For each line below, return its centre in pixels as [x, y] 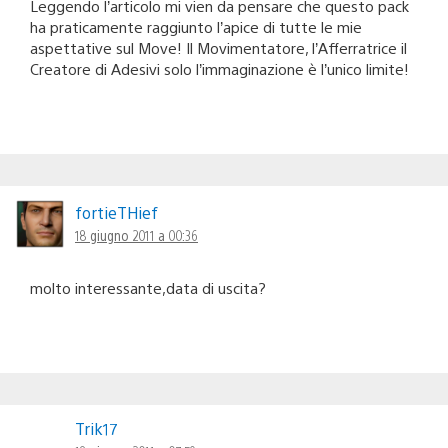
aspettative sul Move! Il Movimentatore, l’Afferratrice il [218, 47]
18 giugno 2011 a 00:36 [136, 234]
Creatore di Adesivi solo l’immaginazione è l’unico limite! [219, 68]
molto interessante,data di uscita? [148, 287]
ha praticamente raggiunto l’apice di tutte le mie [196, 26]
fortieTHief [116, 212]
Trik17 [96, 428]
